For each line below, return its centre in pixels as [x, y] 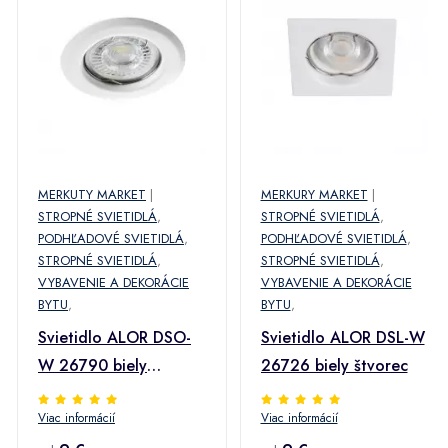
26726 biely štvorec [334, 365]
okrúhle [65, 393]
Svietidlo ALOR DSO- [114, 337]
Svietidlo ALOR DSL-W [342, 337]
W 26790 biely [92, 365]
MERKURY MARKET [314, 194]
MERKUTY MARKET [92, 194]
